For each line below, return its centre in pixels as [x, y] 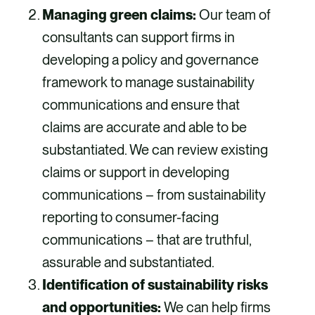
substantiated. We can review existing [155, 150]
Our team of [235, 15]
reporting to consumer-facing [130, 218]
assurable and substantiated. [128, 263]
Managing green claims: [121, 15]
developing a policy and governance [150, 60]
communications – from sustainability [154, 195]
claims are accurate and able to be [144, 128]
